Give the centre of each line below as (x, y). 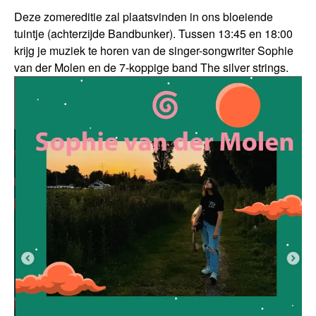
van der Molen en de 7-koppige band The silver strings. (153, 67)
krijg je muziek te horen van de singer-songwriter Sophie (154, 50)
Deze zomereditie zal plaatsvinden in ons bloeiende (144, 16)
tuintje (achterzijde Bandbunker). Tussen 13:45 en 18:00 (153, 33)
